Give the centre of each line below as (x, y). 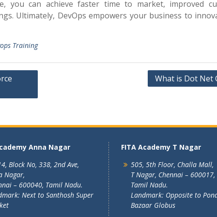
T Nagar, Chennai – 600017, (173, 175)
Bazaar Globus (153, 205)
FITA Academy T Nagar (161, 147)
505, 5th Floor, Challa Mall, (172, 164)
